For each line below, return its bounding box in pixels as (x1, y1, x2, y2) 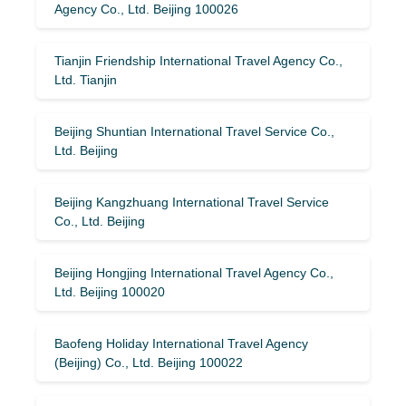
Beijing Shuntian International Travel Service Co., (54, 123, 334, 139)
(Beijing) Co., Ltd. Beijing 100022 (54, 354, 243, 370)
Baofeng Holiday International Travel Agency (54, 335, 308, 351)
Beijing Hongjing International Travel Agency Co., (54, 265, 333, 280)
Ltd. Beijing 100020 (54, 284, 165, 299)
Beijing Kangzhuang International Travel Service (54, 194, 329, 209)
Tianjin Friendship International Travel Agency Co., (54, 53, 343, 68)
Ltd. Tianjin (54, 72, 117, 87)
